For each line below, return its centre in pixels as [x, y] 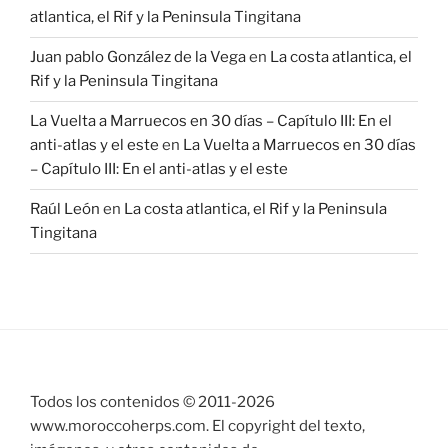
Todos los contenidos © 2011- [133, 401]
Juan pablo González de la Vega [138, 57]
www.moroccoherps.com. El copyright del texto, [197, 425]
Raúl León [65, 209]
